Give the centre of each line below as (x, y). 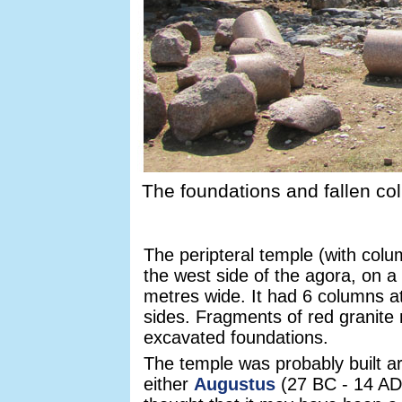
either (169, 384)
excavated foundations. (236, 337)
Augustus (235, 384)
